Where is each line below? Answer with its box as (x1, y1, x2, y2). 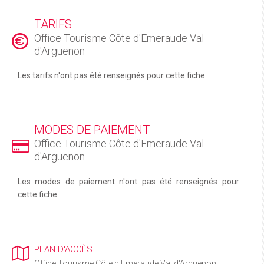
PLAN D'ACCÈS (34, 244, 93, 255)
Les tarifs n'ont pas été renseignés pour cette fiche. (18, 71, 207, 81)
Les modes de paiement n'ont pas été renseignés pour (18, 177, 239, 187)
